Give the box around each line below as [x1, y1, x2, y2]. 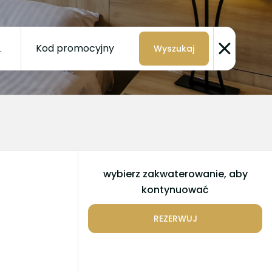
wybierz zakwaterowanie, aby [103, 167, 248, 181]
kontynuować [141, 183, 209, 197]
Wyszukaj [154, 42, 194, 55]
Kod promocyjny [36, 41, 114, 55]
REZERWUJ [153, 212, 197, 225]
